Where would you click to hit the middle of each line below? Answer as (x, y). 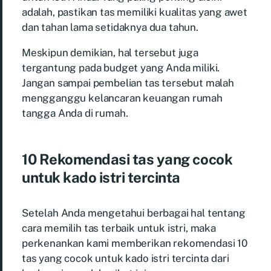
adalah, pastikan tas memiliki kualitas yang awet (135, 12)
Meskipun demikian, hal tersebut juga (110, 52)
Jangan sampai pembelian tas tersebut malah (128, 83)
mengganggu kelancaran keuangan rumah (122, 98)
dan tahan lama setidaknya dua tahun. (110, 27)
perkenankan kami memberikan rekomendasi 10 (135, 243)
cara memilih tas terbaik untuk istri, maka (119, 228)
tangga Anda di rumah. (75, 113)
